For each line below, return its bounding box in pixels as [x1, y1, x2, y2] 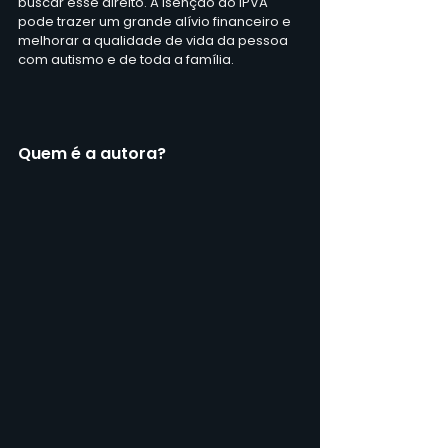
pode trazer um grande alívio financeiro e [18, 11, 294, 31]
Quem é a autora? [18, 141, 166, 165]
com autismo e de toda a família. [18, 49, 234, 69]
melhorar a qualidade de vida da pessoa [18, 30, 291, 50]
